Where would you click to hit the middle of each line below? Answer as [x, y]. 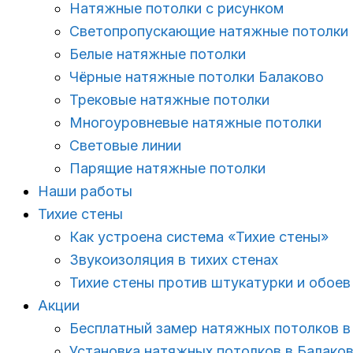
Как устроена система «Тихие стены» [199, 237]
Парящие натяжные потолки [167, 168]
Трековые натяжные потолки [169, 100]
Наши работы [85, 191]
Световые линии [125, 145]
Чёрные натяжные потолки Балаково [197, 77]
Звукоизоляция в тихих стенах [174, 260]
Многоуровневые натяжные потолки [195, 123]
